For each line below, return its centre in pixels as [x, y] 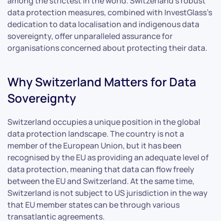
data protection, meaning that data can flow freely [101, 169]
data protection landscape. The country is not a [96, 133]
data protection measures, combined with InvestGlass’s [110, 12]
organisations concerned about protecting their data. [107, 48]
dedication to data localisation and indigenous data [103, 24]
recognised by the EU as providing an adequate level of [108, 157]
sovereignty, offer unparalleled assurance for [90, 36]
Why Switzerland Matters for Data [102, 81]
